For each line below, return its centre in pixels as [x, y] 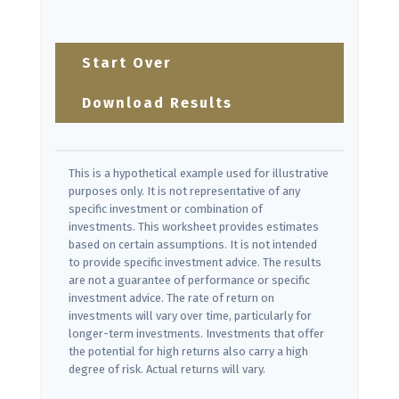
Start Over [127, 63]
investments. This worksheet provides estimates [194, 227]
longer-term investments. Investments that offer [196, 334]
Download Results [157, 103]
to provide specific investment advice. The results [195, 263]
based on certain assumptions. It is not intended [193, 245]
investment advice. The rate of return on [171, 298]
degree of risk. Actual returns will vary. [167, 370]
